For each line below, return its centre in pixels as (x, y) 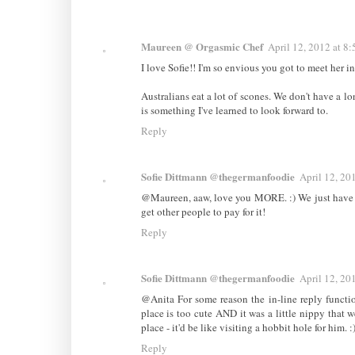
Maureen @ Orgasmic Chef (202, 46)
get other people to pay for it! (203, 211)
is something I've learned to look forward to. (234, 110)
